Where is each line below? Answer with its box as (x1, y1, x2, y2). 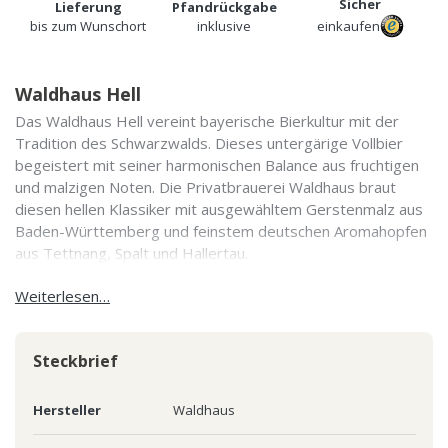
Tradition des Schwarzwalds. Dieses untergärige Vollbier (15, 132, 403, 153)
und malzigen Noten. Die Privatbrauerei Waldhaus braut (15, 176, 396, 197)
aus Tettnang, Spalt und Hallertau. (15, 242, 248, 263)
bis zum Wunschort (30, 16, 146, 35)
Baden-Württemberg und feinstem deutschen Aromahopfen (15, 220, 427, 241)
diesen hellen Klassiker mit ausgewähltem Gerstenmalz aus (15, 198, 423, 219)
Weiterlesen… (15, 286, 110, 307)
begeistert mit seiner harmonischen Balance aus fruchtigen (15, 154, 419, 175)
